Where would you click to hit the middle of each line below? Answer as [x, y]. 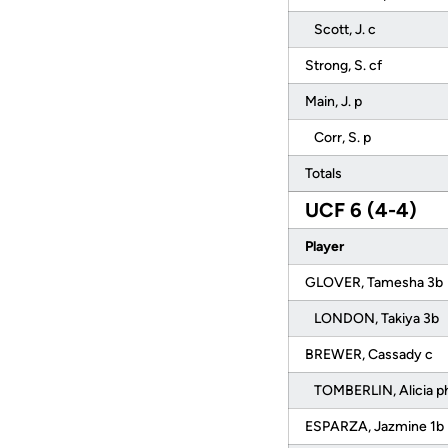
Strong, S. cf [345, 65]
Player [326, 246]
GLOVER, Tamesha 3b [375, 282]
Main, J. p [335, 101]
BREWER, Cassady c [370, 354]
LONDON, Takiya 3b [373, 318]
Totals [325, 173]
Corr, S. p [339, 137]
